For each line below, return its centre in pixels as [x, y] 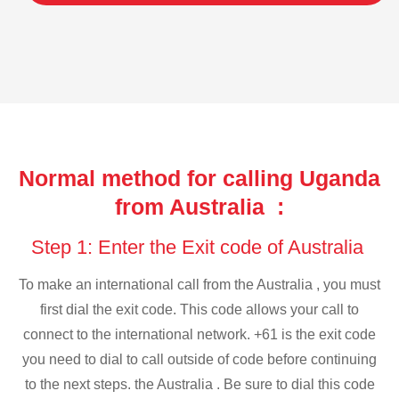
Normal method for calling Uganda [199, 178]
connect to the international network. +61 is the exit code [199, 335]
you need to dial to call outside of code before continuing [199, 360]
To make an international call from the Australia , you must [199, 285]
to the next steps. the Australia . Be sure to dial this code [199, 385]
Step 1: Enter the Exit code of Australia [199, 247]
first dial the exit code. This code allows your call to [199, 310]
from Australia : [199, 206]
